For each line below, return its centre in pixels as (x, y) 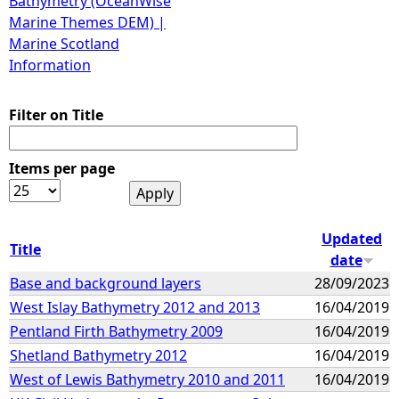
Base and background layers (106, 283)
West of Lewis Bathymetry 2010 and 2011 (147, 379)
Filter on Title (56, 115)
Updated (352, 238)
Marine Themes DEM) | (87, 22)
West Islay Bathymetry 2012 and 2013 (135, 307)
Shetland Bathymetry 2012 (98, 355)
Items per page (62, 168)
